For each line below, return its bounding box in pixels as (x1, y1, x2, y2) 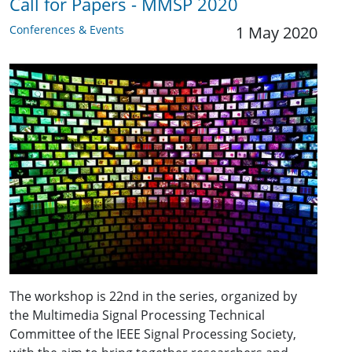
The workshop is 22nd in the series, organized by (9, 288, 297, 306)
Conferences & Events (9, 22, 124, 38)
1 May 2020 (236, 22, 317, 44)
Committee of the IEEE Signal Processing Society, (9, 325, 296, 343)
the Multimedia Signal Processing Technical (9, 306, 265, 324)
